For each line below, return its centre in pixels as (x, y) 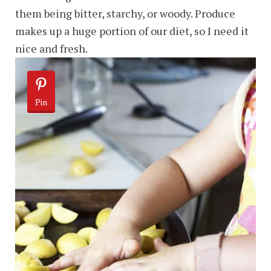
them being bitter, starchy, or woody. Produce (125, 13)
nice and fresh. (51, 48)
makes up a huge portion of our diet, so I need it (132, 31)
